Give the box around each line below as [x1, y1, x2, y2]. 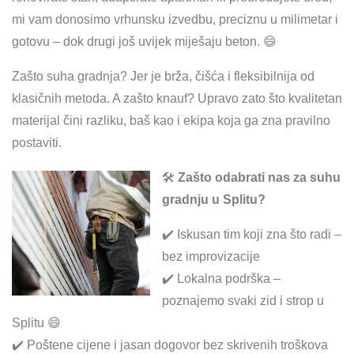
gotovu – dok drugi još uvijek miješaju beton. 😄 [12, 35, 277, 48]
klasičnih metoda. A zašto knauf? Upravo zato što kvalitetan [12, 92, 342, 105]
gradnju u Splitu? [162, 193, 265, 206]
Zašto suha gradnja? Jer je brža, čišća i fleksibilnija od [12, 70, 314, 83]
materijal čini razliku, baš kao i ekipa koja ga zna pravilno [12, 114, 330, 127]
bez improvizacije [162, 250, 260, 263]
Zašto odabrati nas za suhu [178, 171, 341, 184]
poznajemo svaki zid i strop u [162, 294, 324, 307]
